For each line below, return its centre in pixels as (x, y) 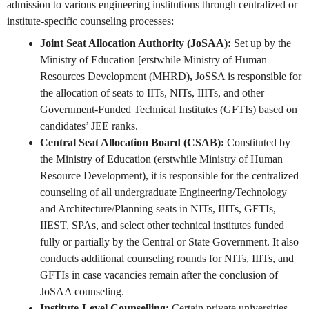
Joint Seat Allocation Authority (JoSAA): (137, 43)
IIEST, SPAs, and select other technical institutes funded (162, 226)
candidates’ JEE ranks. (89, 126)
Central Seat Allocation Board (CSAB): (132, 143)
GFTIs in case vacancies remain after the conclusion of (159, 275)
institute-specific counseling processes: (90, 21)
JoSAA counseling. (82, 292)
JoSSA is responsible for (248, 77)
